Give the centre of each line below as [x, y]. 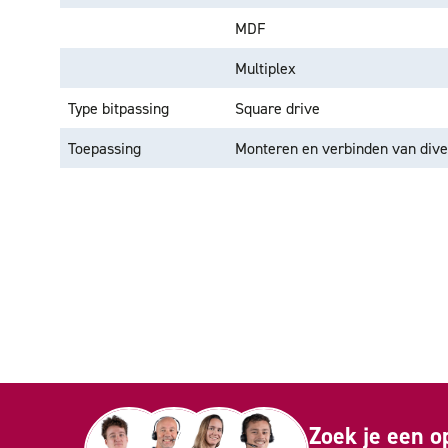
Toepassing [104, 148]
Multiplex [265, 68]
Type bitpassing [118, 108]
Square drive [277, 108]
